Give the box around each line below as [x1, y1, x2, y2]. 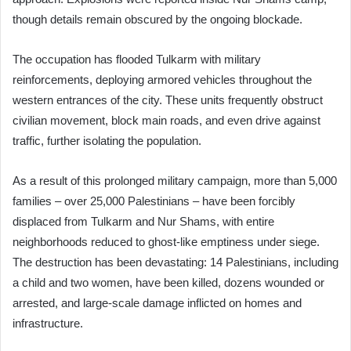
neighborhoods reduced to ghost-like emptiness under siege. [13, 235, 320, 248]
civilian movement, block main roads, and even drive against [13, 114, 320, 127]
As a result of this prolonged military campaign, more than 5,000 [13, 174, 337, 187]
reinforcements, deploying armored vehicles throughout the [13, 73, 312, 86]
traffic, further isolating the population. [13, 134, 201, 147]
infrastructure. [13, 317, 83, 330]
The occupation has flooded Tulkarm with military [13, 52, 261, 66]
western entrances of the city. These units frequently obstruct [13, 93, 323, 107]
